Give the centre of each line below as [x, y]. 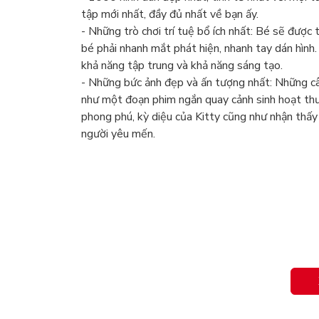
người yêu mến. [118, 134]
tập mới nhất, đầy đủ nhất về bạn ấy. [171, 15]
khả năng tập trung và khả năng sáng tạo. [183, 66]
